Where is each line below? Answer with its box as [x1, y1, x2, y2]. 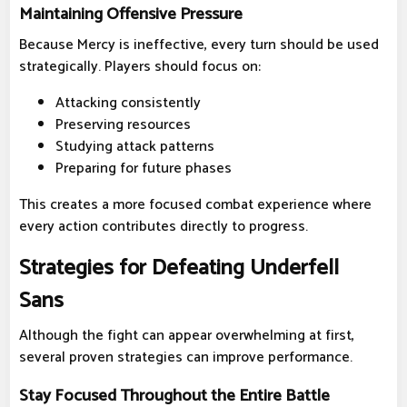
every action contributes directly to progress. [19, 214, 308, 240]
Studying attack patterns [55, 134, 214, 160]
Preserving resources [55, 113, 191, 138]
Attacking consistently [55, 91, 201, 116]
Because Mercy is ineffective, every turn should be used [19, 33, 379, 58]
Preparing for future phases [55, 156, 232, 182]
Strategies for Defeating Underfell [19, 251, 339, 287]
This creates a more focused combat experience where [19, 193, 372, 218]
